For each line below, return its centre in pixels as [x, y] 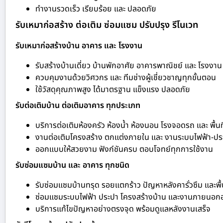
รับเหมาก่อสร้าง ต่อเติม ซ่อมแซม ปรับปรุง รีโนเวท [107, 25]
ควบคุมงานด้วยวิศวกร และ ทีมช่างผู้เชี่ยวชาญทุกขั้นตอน [126, 78]
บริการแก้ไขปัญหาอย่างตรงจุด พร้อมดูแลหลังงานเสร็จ [123, 209]
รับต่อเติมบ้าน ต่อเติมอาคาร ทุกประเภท [78, 106]
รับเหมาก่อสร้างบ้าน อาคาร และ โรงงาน [79, 46]
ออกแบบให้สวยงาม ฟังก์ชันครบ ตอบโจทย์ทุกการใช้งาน [124, 150]
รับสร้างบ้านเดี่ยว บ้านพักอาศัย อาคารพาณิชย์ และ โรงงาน [129, 66]
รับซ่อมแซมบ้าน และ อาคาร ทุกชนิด [72, 166]
